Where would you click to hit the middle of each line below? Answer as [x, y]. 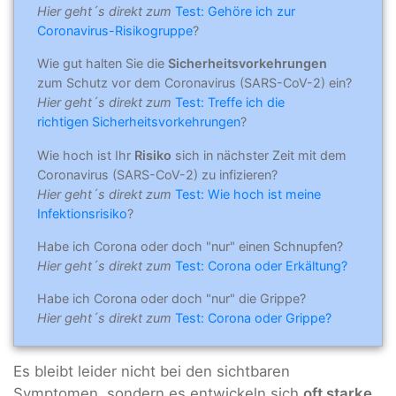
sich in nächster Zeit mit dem [259, 155]
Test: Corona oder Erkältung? [261, 265]
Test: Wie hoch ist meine [248, 194]
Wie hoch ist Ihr [86, 155]
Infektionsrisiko [82, 213]
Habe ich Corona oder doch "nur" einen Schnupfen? [190, 246]
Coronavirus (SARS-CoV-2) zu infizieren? [157, 174]
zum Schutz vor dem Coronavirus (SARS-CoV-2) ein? [194, 83]
